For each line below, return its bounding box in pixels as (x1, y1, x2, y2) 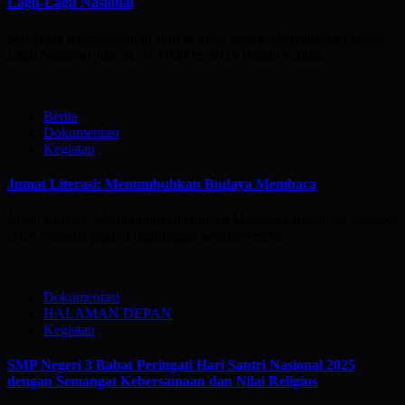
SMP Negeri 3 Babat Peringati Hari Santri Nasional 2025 (7, 357, 355, 373)
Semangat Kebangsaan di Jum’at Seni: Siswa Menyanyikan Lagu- (7, 30, 384, 46)
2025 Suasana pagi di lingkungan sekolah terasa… (7, 228, 295, 244)
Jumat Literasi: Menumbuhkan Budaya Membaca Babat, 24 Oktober (7, 212, 398, 228)
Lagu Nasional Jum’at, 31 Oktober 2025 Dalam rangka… (7, 46, 336, 62)
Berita (43, 108, 78, 124)
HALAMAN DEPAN (43, 306, 172, 322)
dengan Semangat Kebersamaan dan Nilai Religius (7, 373, 317, 390)
